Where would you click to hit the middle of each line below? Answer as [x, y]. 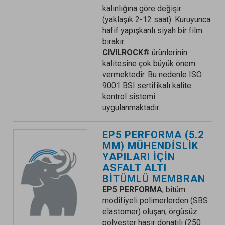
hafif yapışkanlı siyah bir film [152, 30]
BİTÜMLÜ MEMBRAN [154, 179]
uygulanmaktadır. [131, 108]
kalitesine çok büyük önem [149, 64]
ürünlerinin [168, 52]
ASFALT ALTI [134, 168]
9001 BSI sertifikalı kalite [147, 86]
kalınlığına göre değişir [142, 8]
